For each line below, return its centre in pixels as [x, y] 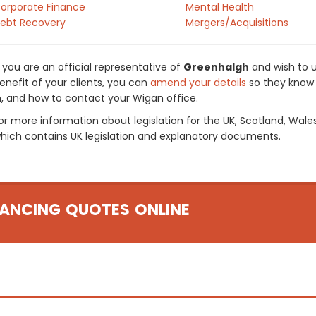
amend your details [198, 83]
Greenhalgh [216, 67]
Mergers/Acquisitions [237, 23]
